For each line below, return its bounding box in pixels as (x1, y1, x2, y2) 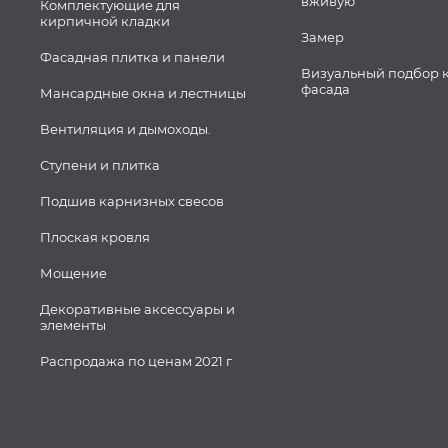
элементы (40, 317, 106, 333)
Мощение (40, 265, 107, 281)
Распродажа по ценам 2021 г (40, 353, 232, 369)
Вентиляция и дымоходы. (40, 121, 211, 137)
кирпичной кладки (40, 13, 170, 29)
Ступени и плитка (40, 157, 160, 173)
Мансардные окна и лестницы (40, 85, 246, 101)
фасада (300, 81, 350, 97)
